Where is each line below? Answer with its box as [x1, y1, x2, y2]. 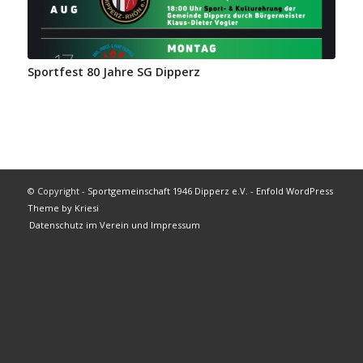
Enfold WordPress [255, 185, 333, 198]
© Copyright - [27, 185, 88, 198]
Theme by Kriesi [27, 202, 99, 215]
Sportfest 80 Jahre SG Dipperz [27, 64, 200, 80]
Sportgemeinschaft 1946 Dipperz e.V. [87, 185, 248, 198]
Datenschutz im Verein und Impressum [28, 219, 200, 232]
